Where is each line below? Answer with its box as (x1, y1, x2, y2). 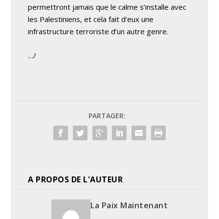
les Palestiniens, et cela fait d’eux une (28, 14, 154, 24)
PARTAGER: (88, 111, 126, 120)
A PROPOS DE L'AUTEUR (28, 174, 123, 185)
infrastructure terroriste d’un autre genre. (28, 26, 169, 36)
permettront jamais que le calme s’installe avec (28, 2, 187, 12)
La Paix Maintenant (90, 200, 168, 211)
